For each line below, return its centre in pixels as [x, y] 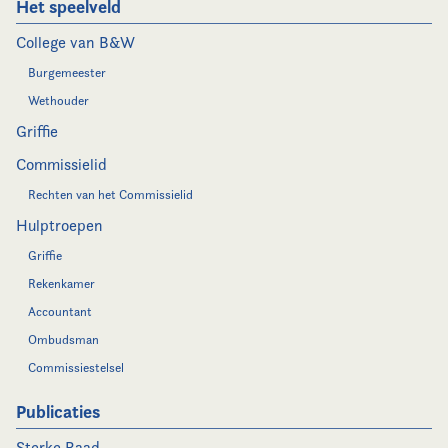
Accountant [60, 311]
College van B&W [75, 42]
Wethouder [58, 100]
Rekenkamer [61, 283]
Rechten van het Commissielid [110, 194]
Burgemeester [67, 72]
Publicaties [58, 411]
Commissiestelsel [76, 367]
